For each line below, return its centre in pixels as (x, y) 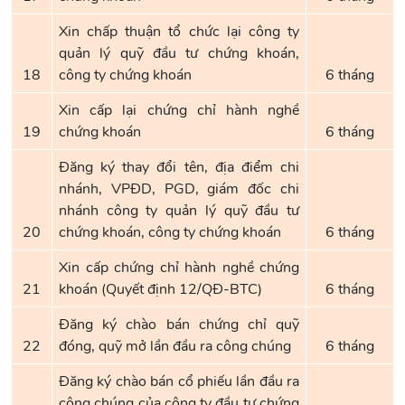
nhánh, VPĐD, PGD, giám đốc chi (179, 189)
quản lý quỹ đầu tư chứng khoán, (179, 53)
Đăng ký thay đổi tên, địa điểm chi (179, 167)
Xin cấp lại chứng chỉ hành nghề (179, 110)
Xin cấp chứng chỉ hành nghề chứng (179, 268)
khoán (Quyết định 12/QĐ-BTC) (160, 289)
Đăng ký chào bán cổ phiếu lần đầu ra (179, 381)
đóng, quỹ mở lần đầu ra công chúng (175, 346)
